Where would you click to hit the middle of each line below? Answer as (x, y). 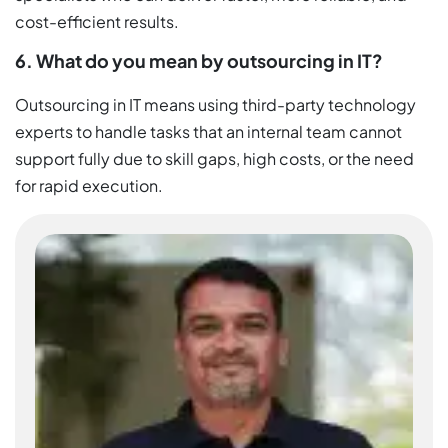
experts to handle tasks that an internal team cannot (208, 131)
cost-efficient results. (97, 21)
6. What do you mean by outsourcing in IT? (199, 60)
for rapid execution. (89, 185)
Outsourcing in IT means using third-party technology (215, 104)
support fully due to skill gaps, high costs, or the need (214, 158)
